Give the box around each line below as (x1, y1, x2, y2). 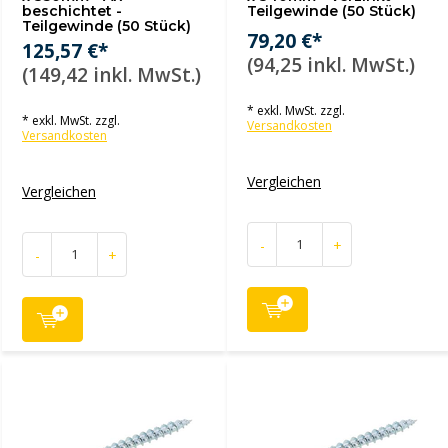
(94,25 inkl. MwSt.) (247, 52, 415, 78)
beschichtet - (22, 2, 122, 20)
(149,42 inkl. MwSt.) (22, 62, 201, 88)
